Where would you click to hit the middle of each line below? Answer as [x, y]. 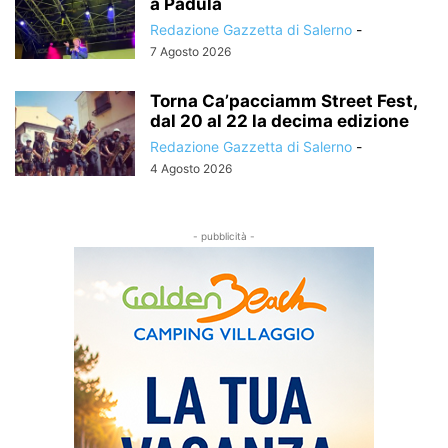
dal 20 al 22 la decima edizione [279, 120]
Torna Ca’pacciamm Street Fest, [283, 100]
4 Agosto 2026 [191, 168]
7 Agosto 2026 [190, 51]
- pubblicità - [224, 235]
